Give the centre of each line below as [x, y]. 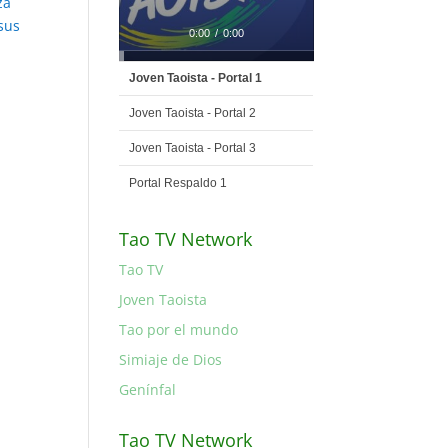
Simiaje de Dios [171, 360]
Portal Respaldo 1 [178, 183]
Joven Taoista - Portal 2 [193, 113]
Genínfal [148, 390]
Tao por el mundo [179, 330]
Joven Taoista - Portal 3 [193, 148]
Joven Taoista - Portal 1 [196, 78]
